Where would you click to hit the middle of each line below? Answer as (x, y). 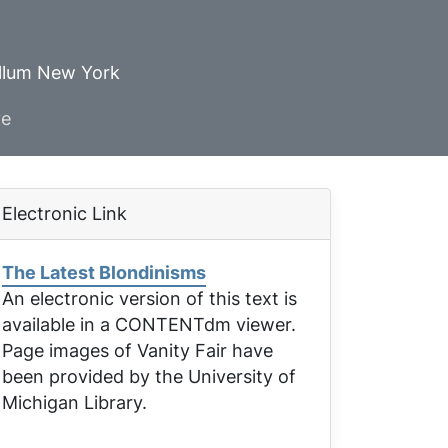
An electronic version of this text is (149, 298)
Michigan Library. (74, 402)
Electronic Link (64, 213)
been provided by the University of (149, 376)
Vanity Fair (182, 350)
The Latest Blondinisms (104, 272)
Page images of (69, 350)
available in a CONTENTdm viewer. (149, 324)
